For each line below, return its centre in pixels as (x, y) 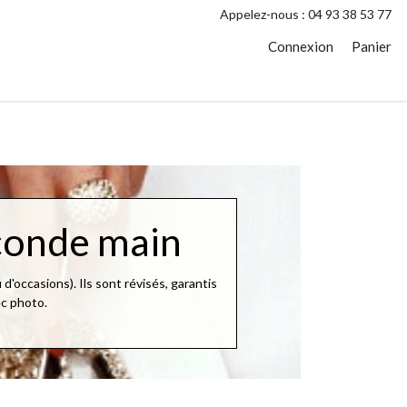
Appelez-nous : (264, 14)
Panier (371, 46)
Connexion (300, 46)
